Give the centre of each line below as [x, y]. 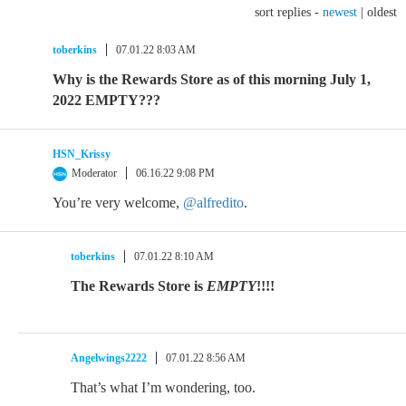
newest [340, 12]
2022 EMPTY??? [106, 100]
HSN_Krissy [82, 154]
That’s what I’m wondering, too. [163, 387]
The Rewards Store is [139, 286]
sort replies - [289, 12]
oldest [382, 12]
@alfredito [213, 203]
